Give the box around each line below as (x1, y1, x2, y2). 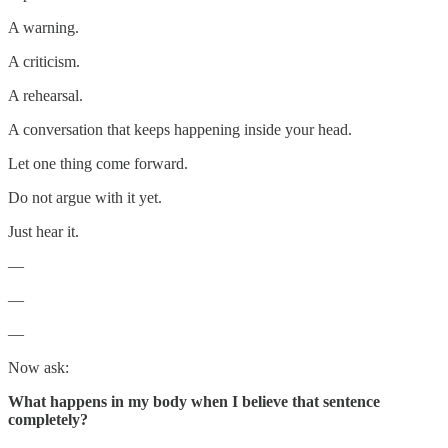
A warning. (8, 18, 79, 36)
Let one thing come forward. (8, 154, 188, 172)
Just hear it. (8, 222, 79, 240)
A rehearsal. (8, 86, 83, 104)
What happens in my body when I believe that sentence (8, 392, 380, 410)
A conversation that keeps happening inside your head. (8, 120, 352, 138)
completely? (8, 410, 88, 428)
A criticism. (8, 52, 80, 70)
